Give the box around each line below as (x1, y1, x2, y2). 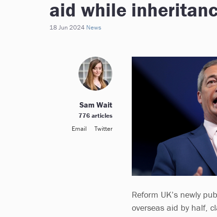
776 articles (78, 111, 112, 120)
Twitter (94, 124, 112, 133)
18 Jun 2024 (49, 23, 85, 31)
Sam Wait (79, 100, 112, 109)
